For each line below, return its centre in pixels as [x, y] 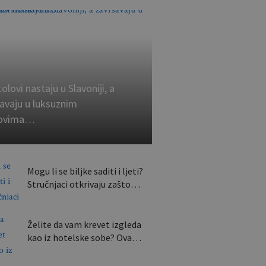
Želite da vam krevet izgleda [84, 225]
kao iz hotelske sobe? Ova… [84, 238]
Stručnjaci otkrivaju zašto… [83, 184]
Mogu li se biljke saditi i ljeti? [85, 171]
